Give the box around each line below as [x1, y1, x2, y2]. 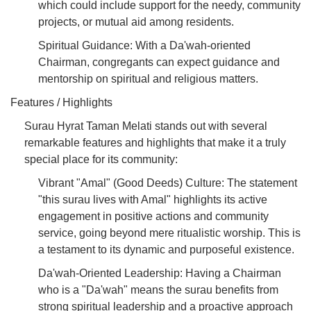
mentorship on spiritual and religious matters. [38, 72, 258, 85]
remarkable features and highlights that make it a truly [24, 136, 286, 149]
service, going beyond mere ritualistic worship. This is [38, 226, 301, 239]
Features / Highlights [10, 96, 112, 108]
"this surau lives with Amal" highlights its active [38, 193, 267, 205]
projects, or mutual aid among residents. [38, 15, 234, 28]
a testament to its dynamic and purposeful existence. [38, 243, 294, 255]
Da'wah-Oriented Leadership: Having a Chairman [38, 267, 281, 279]
